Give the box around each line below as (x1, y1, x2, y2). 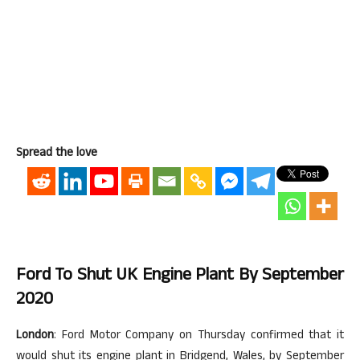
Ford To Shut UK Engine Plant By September (16, 262, 344, 291)
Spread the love (16, 144, 97, 164)
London (16, 326, 54, 346)
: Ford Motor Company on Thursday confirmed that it (54, 326, 344, 346)
